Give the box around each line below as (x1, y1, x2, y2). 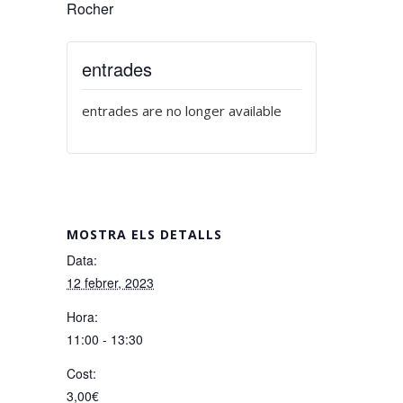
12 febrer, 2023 (67, 273, 154, 291)
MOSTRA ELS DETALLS (67, 226, 222, 243)
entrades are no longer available (82, 102, 282, 120)
